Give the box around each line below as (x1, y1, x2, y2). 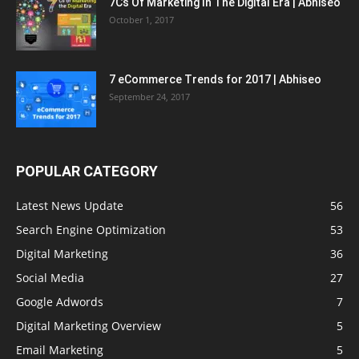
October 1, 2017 (109, 13, 174, 26)
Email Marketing (16, 341, 103, 357)
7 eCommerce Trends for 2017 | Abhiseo (109, 72, 321, 86)
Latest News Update (16, 197, 123, 213)
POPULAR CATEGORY (16, 162, 158, 179)
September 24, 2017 (109, 90, 190, 103)
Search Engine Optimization (16, 221, 166, 237)
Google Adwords (16, 293, 103, 309)
